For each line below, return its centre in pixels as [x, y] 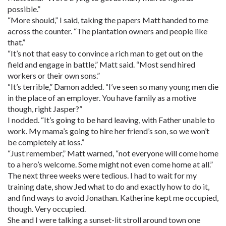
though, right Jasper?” [45, 109]
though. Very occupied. [47, 209]
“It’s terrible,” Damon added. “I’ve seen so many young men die [113, 87]
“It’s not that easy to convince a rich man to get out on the [105, 53]
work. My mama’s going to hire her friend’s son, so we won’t [108, 131]
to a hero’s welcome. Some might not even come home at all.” [110, 164]
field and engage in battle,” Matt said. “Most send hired [101, 64]
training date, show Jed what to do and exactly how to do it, [108, 186]
